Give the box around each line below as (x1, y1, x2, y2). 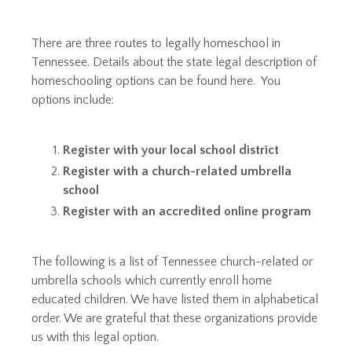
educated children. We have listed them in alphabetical (31, 292, 318, 307)
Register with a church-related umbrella (63, 164, 291, 179)
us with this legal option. (31, 330, 159, 345)
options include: (31, 92, 114, 107)
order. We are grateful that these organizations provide (31, 311, 317, 326)
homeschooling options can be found (31, 73, 230, 88)
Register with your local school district (63, 142, 279, 157)
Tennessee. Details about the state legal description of (31, 54, 317, 69)
